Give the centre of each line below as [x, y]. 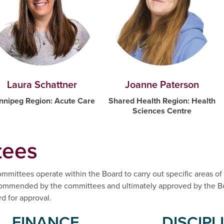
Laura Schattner [42, 85]
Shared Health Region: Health [162, 101]
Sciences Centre [162, 111]
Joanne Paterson [162, 85]
